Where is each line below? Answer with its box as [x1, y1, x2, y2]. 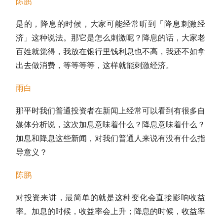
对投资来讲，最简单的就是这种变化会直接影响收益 [16, 193, 205, 202]
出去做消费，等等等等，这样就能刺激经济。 [16, 61, 174, 70]
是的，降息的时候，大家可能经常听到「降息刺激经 [16, 20, 205, 28]
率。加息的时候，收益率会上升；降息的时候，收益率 [16, 207, 205, 216]
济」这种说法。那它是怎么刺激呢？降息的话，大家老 [16, 34, 205, 42]
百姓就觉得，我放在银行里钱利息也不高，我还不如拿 [16, 47, 205, 56]
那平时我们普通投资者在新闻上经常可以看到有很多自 [16, 107, 205, 115]
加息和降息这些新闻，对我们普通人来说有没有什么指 [16, 134, 205, 143]
